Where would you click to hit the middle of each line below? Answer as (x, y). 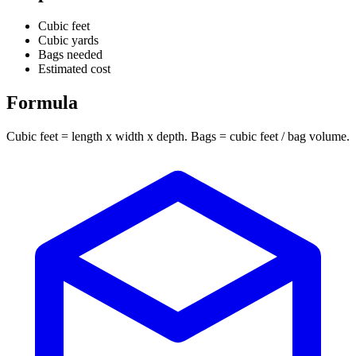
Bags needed (70, 55)
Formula (42, 103)
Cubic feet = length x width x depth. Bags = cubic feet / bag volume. (178, 137)
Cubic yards (68, 41)
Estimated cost (74, 69)
